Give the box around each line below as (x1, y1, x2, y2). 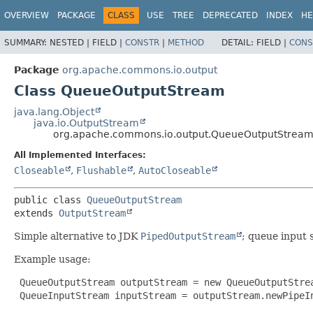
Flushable (76, 164, 126, 176)
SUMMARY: (4, 37, 50, 48)
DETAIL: (221, 37, 256, 48)
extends (14, 207, 59, 219)
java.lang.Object (14, 105, 94, 117)
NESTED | (50, 37, 92, 48)
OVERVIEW (4, 10, 49, 20)
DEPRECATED (203, 10, 258, 20)
